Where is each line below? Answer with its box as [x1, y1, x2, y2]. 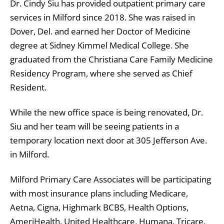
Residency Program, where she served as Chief [10, 67, 192, 79]
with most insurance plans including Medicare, [10, 187, 188, 199]
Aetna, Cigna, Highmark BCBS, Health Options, [10, 201, 188, 213]
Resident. [10, 81, 46, 93]
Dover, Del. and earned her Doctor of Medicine [10, 25, 190, 37]
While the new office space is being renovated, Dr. [10, 106, 203, 118]
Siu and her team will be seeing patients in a [10, 120, 179, 132]
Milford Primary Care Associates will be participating [10, 173, 211, 185]
